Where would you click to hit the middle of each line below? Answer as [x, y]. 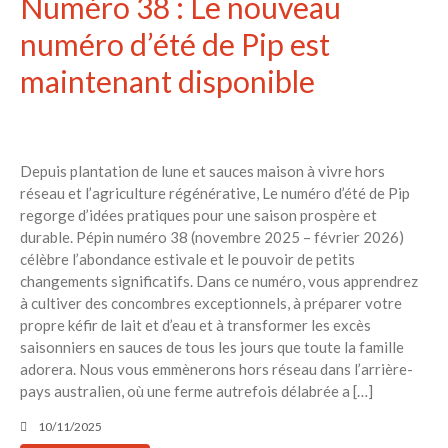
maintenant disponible [167, 81]
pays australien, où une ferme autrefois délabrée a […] [196, 391]
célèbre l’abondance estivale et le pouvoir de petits [187, 259]
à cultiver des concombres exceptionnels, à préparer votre [211, 303]
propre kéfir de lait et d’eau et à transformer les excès [195, 325]
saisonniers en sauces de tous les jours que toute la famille [212, 347]
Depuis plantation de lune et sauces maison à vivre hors [202, 171]
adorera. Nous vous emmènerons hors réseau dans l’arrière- [216, 369]
